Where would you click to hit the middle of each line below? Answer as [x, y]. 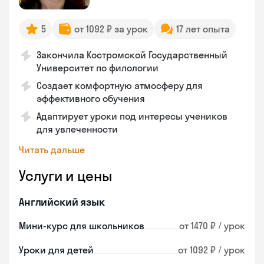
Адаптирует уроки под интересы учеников [132, 116]
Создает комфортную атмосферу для [120, 85]
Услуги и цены [65, 176]
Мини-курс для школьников [82, 226]
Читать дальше [52, 150]
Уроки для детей [56, 250]
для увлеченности [77, 129]
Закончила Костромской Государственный [132, 55]
